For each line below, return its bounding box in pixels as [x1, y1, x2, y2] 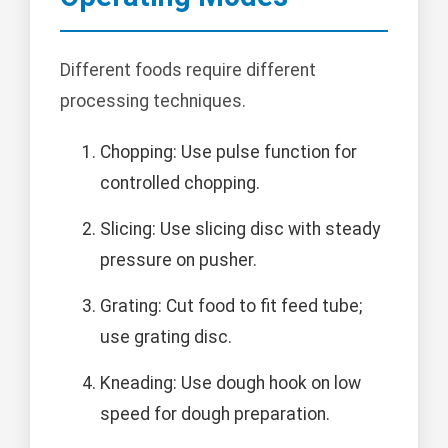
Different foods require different [60, 60, 316, 81]
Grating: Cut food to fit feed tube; [100, 296, 362, 317]
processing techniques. [60, 91, 246, 112]
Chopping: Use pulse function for [100, 142, 357, 163]
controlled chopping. [100, 173, 260, 194]
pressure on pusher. [100, 250, 257, 271]
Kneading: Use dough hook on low [100, 373, 361, 394]
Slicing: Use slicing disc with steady [100, 219, 380, 240]
